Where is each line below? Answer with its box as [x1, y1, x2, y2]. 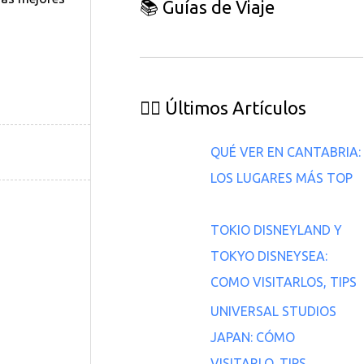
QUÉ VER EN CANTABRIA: [210, 144, 361, 159]
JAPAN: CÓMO [210, 329, 295, 344]
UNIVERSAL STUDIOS [210, 303, 336, 318]
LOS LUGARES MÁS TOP [210, 170, 353, 185]
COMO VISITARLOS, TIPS [210, 274, 357, 289]
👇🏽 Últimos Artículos [140, 97, 306, 118]
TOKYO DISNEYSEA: [210, 248, 327, 263]
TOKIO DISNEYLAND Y [210, 222, 342, 237]
